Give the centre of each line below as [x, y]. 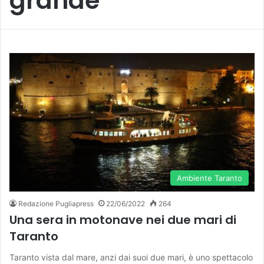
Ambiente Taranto [209, 178]
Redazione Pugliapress [56, 203]
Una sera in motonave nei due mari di [123, 220]
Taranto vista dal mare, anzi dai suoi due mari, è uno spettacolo [131, 257]
